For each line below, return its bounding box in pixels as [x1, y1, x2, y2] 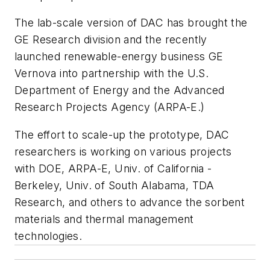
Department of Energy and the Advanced [14, 84, 225, 97]
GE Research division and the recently [14, 33, 207, 46]
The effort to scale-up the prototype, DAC [14, 128, 230, 142]
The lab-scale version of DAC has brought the [14, 16, 248, 30]
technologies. [14, 230, 83, 243]
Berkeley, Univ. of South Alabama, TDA [14, 179, 215, 192]
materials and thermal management [14, 213, 194, 226]
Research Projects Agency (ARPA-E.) [14, 101, 205, 114]
